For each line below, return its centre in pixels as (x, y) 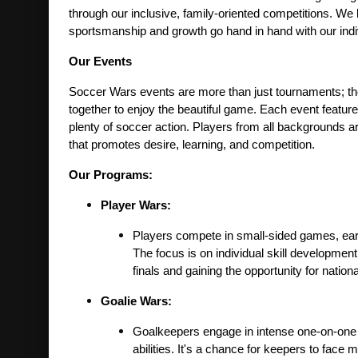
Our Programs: (110, 175)
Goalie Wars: (136, 302)
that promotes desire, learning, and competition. (191, 145)
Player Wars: (135, 206)
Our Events (100, 62)
